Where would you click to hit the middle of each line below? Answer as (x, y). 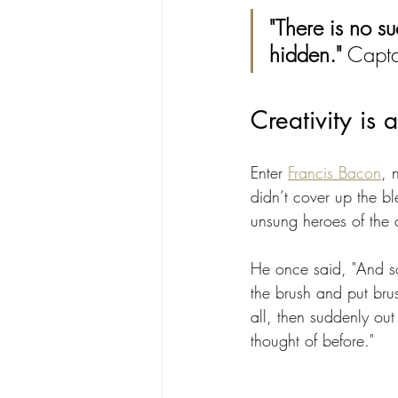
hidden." (306, 54)
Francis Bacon (334, 172)
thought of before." (315, 340)
